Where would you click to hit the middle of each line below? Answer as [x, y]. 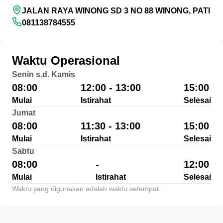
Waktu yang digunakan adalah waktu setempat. [86, 189]
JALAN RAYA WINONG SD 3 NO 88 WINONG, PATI [116, 11]
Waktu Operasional [66, 60]
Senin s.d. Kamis [44, 74]
